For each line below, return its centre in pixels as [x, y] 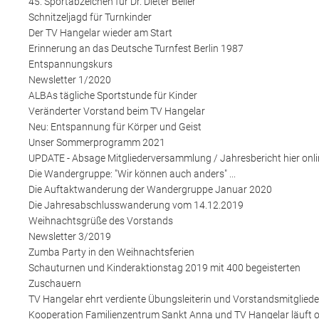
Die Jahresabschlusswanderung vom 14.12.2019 [136, 205]
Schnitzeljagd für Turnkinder [90, 17]
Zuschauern [55, 283]
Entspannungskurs [70, 64]
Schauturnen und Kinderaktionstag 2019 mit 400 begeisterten [164, 267]
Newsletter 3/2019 [70, 236]
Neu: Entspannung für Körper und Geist [115, 126]
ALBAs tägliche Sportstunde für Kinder [113, 95]
